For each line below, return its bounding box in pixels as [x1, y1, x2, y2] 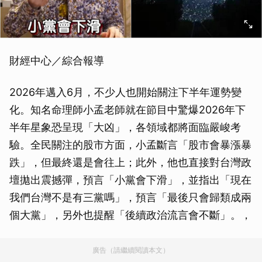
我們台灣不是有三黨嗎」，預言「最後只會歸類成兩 [9, 191, 251, 204]
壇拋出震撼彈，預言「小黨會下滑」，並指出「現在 [9, 174, 251, 186]
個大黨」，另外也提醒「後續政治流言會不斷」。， [9, 209, 251, 221]
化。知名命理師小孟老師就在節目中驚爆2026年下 [9, 104, 246, 116]
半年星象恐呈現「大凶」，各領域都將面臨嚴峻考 [9, 121, 241, 133]
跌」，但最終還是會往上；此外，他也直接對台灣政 [9, 156, 251, 168]
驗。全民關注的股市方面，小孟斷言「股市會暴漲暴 [9, 139, 251, 151]
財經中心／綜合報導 [9, 54, 104, 67]
